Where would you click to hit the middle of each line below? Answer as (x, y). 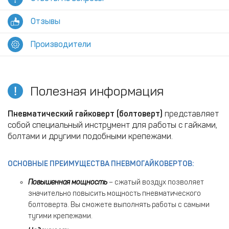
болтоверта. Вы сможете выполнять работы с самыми (119, 204)
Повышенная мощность (68, 182)
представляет (191, 113)
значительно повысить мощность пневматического (114, 193)
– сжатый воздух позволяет (156, 182)
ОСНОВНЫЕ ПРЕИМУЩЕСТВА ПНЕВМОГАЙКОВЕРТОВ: (101, 164)
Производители (61, 44)
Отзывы (45, 21)
